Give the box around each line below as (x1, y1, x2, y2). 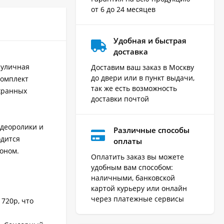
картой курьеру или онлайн (91, 183, 187, 193)
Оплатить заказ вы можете (91, 151, 184, 161)
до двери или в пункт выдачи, (91, 72, 194, 82)
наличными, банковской (91, 172, 175, 182)
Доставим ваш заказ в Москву (91, 62, 194, 72)
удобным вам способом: (91, 162, 173, 172)
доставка (113, 46, 148, 56)
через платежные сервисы (91, 193, 184, 203)
